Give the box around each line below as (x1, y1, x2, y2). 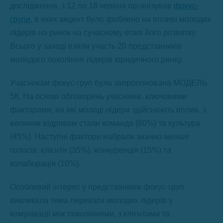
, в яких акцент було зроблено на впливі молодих (30, 15, 211, 24)
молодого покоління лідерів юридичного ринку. (10, 55, 183, 64)
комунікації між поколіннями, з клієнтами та (10, 210, 170, 219)
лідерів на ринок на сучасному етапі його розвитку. (10, 28, 197, 37)
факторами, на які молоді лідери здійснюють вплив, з (10, 106, 206, 114)
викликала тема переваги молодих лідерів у (10, 196, 173, 205)
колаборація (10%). (10, 159, 81, 168)
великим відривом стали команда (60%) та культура (10, 119, 200, 128)
